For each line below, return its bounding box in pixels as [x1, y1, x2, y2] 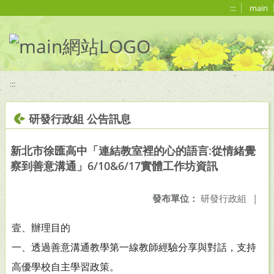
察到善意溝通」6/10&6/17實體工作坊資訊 [10, 158, 218, 173]
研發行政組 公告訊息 [29, 111, 131, 126]
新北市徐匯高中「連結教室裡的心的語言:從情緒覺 [10, 143, 256, 158]
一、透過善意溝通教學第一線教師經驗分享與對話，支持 [12, 240, 256, 254]
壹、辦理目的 [12, 221, 70, 234]
